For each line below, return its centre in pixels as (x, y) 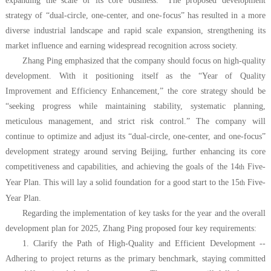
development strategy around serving (73, 151)
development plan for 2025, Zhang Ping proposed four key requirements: (131, 228)
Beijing (153, 151)
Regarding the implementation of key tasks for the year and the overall (144, 213)
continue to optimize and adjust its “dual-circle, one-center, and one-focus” (135, 136)
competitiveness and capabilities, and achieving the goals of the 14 (122, 166)
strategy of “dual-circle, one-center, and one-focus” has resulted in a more (135, 15)
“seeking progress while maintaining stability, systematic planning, (135, 106)
